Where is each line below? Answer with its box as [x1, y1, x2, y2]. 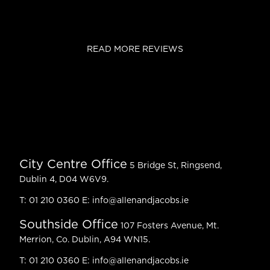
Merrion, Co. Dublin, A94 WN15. [19, 236, 150, 245]
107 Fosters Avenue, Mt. [118, 222, 219, 231]
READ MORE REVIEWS [87, 45, 183, 54]
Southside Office [19, 219, 118, 231]
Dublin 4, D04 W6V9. [19, 175, 108, 184]
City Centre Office [19, 159, 127, 171]
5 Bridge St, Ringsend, [127, 162, 222, 171]
